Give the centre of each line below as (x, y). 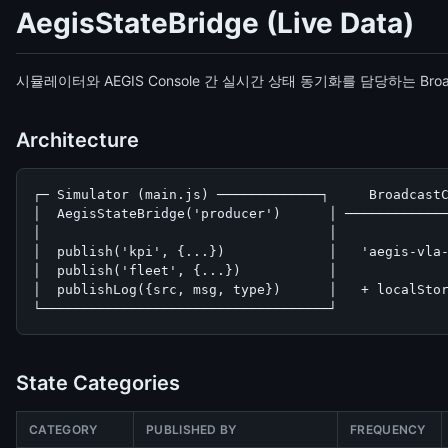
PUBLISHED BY (191, 429)
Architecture (77, 140)
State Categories (98, 383)
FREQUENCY (388, 429)
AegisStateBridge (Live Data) (215, 23)
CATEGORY (63, 429)
